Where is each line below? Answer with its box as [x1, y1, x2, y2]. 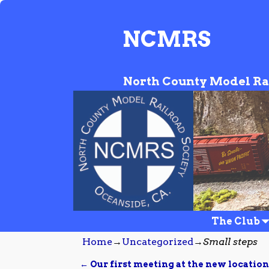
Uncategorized [122, 236, 193, 248]
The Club [211, 215, 260, 227]
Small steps [203, 236, 258, 248]
